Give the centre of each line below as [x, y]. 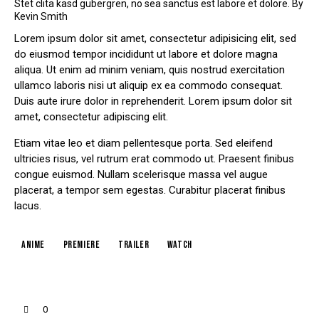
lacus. [28, 206]
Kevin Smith [41, 17]
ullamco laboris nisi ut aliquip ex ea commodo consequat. [148, 86]
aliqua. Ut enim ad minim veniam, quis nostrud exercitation [150, 70]
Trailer [134, 244]
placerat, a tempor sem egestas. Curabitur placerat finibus [150, 190]
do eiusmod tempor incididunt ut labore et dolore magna [146, 54]
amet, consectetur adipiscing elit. [91, 117]
